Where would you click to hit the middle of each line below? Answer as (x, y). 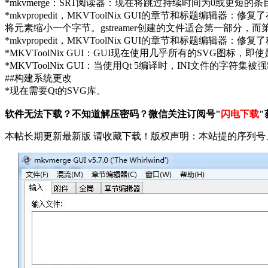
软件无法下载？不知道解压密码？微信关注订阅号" (113, 114)
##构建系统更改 (38, 78)
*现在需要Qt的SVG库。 (55, 90)
